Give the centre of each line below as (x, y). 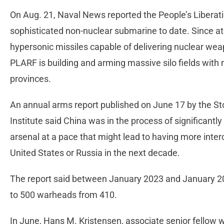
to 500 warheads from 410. (64, 194)
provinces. (31, 78)
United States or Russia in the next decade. (96, 152)
